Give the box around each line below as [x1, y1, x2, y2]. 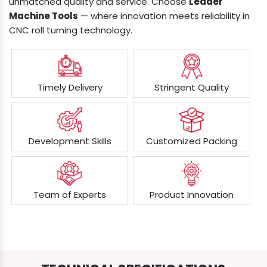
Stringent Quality [154, 81, 229, 94]
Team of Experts [33, 188, 107, 201]
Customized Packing [146, 135, 238, 148]
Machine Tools [9, 9, 78, 22]
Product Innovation [150, 188, 234, 201]
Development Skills [28, 135, 111, 148]
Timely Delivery [37, 81, 103, 94]
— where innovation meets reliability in [78, 9, 250, 22]
